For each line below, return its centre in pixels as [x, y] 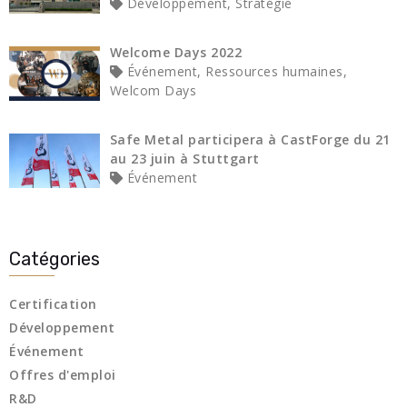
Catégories [55, 259]
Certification [53, 304]
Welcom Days [153, 90]
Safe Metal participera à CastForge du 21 [250, 139]
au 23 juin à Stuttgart [184, 158]
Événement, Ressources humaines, [235, 71]
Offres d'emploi [63, 375]
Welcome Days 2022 [175, 52]
